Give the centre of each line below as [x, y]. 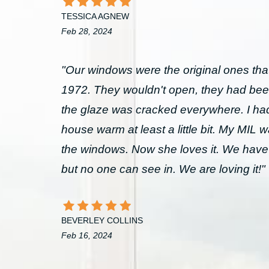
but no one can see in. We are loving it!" [163, 169]
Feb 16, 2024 [87, 235]
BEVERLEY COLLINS [102, 220]
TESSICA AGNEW [95, 16]
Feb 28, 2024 [87, 31]
